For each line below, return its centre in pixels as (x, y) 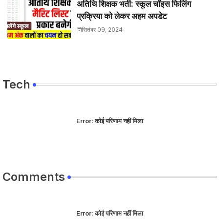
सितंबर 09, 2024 (102, 29)
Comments (34, 176)
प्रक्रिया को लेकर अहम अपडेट (122, 16)
